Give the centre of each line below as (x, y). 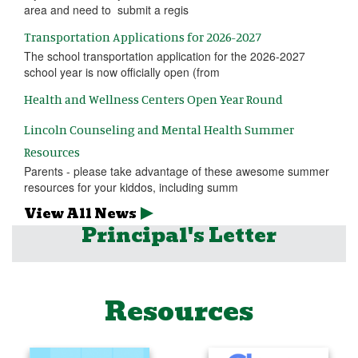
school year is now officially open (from (122, 72)
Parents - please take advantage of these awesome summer (177, 171)
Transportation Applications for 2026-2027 (143, 37)
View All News (80, 214)
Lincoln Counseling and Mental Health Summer (159, 130)
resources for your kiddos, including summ (131, 187)
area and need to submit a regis (106, 10)
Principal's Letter (179, 236)
